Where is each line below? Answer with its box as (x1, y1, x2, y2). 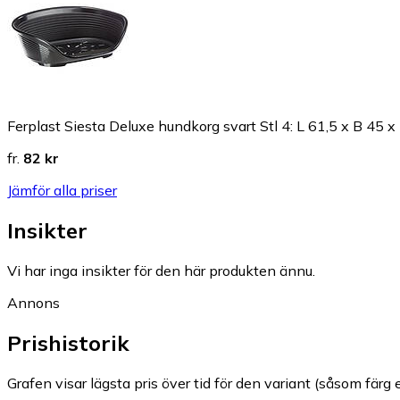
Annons (7, 294, 60, 312)
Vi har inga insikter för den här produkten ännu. (7, 262, 315, 280)
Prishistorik (7, 329, 129, 357)
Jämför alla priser (7, 181, 117, 200)
